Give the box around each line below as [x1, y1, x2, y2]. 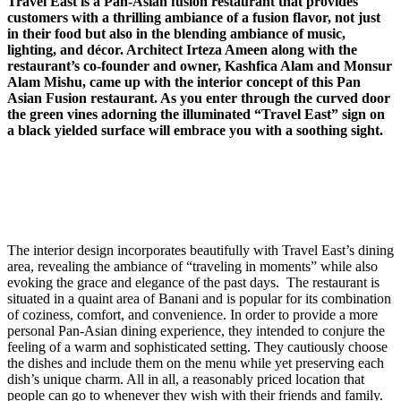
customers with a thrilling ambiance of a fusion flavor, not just [7, 9, 380, 25]
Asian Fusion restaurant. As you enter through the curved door [7, 90, 390, 106]
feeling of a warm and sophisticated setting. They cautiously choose [7, 338, 388, 354]
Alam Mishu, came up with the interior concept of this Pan [7, 73, 361, 90]
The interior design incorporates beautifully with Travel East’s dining [7, 242, 394, 258]
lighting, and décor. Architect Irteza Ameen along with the [7, 41, 357, 57]
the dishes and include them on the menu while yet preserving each [7, 354, 384, 371]
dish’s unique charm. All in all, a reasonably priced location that [7, 371, 364, 387]
